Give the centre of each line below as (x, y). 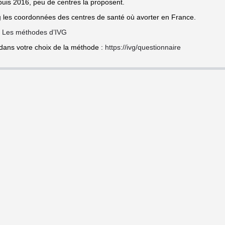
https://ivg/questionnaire (143, 47)
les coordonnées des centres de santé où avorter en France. (98, 17)
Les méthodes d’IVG (34, 32)
